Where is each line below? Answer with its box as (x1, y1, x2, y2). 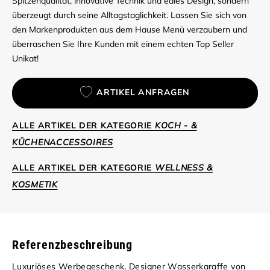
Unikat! (12, 53, 39, 64)
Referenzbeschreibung (12, 237, 133, 252)
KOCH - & (154, 119, 197, 131)
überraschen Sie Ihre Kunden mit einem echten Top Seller (12, 39, 234, 50)
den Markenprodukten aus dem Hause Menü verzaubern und (12, 24, 247, 36)
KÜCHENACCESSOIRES (12, 136, 113, 148)
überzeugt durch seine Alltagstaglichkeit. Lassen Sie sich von (12, 10, 246, 21)
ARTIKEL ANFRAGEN (96, 86, 190, 98)
